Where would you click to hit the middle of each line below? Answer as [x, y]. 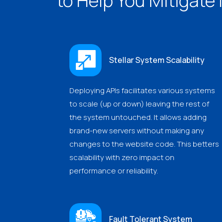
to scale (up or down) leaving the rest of [139, 104]
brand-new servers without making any [137, 130]
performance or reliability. [114, 170]
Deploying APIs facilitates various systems [142, 90]
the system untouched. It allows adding [138, 117]
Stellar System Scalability [157, 60]
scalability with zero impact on [122, 157]
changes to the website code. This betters [144, 144]
